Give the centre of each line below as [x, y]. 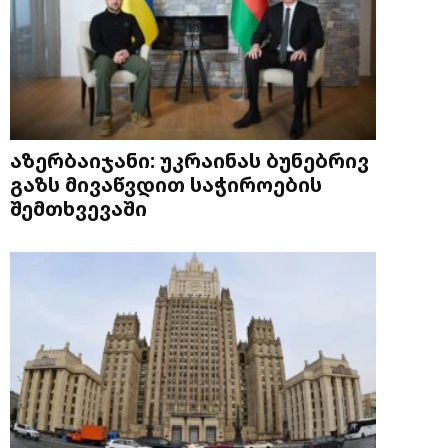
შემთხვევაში [78, 208]
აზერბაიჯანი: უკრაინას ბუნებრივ [189, 160]
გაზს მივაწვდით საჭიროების [166, 184]
